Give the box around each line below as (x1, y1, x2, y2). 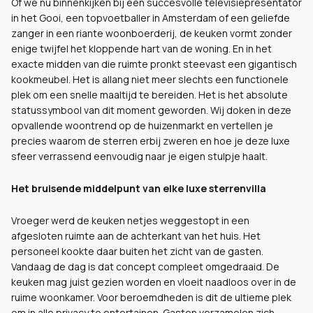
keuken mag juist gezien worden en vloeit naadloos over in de (11, 275, 296, 289)
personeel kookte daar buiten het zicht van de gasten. (11, 245, 263, 258)
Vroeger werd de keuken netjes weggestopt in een (11, 214, 249, 227)
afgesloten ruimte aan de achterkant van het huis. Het (11, 229, 261, 242)
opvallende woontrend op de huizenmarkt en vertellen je (11, 119, 273, 132)
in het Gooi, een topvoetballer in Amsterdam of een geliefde (11, 11, 290, 24)
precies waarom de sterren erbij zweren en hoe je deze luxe (11, 134, 290, 147)
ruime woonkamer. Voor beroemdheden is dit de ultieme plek (11, 291, 291, 304)
